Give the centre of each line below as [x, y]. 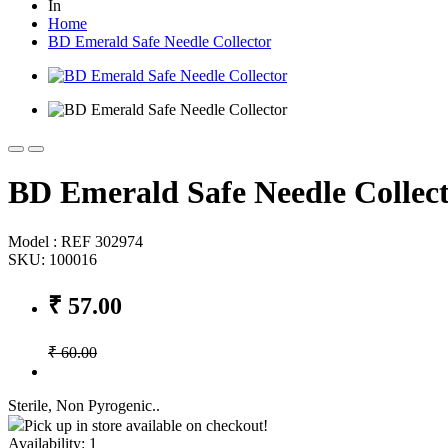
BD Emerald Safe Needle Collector [159, 41]
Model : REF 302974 [75, 241]
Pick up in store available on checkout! [146, 426]
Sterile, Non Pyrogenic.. [84, 406]
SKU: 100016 [52, 259]
